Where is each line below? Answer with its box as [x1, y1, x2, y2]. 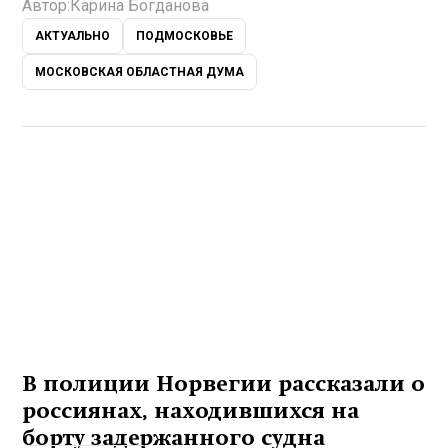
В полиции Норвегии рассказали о [22, 372, 426, 397]
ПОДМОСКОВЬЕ [136, 29, 234, 44]
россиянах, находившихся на [22, 399, 360, 424]
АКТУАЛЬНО [35, 29, 111, 44]
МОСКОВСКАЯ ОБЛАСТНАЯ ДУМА [35, 65, 245, 80]
